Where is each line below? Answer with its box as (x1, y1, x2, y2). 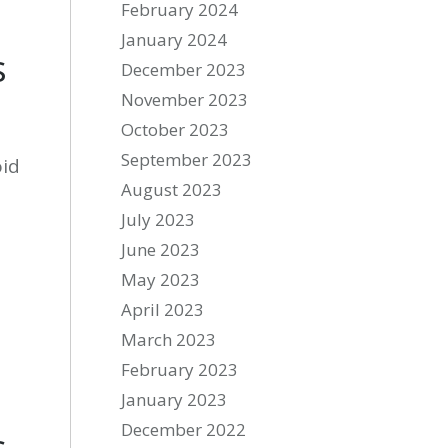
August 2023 (121, 178, 223, 201)
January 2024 (121, 28, 228, 51)
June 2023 (121, 238, 201, 261)
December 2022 (121, 418, 247, 441)
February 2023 (121, 358, 239, 381)
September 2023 (121, 148, 253, 171)
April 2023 (121, 298, 205, 321)
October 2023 (121, 118, 230, 141)
